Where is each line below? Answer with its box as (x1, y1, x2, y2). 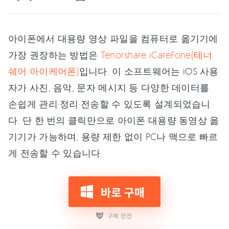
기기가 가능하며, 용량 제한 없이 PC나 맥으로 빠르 (8, 131, 218, 142)
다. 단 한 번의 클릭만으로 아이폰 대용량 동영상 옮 (8, 114, 219, 126)
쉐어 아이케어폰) (8, 65, 79, 77)
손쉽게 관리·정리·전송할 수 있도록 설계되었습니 (8, 98, 211, 109)
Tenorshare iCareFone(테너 (100, 49, 213, 60)
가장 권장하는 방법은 (8, 49, 101, 60)
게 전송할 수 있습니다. (8, 147, 103, 158)
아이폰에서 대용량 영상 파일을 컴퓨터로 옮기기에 (8, 33, 218, 44)
